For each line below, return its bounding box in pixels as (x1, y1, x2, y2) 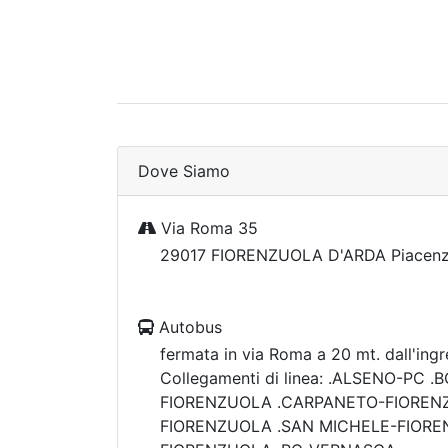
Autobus (154, 317, 222, 337)
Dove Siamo (138, 161, 230, 181)
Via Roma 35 (156, 218, 258, 238)
